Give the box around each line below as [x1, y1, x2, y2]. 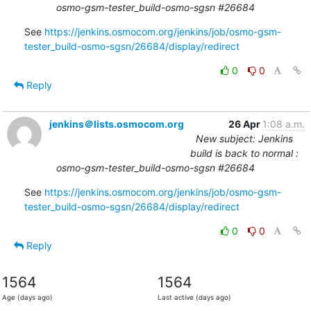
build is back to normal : [190, 146, 299, 159]
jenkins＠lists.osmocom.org [49, 117, 184, 130]
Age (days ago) [1, 293, 53, 301]
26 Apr [228, 117, 262, 130]
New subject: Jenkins [195, 132, 293, 144]
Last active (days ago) [157, 293, 231, 301]
